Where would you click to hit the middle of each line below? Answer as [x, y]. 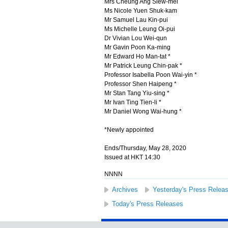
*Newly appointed [129, 130]
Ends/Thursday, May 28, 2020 [145, 148]
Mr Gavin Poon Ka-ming [137, 47]
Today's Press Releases [147, 204]
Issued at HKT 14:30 [132, 157]
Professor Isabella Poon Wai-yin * [150, 75]
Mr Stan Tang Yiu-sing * [137, 93]
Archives [125, 190]
